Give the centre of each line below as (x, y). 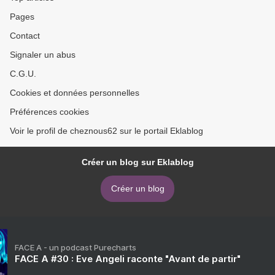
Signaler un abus (43, 55)
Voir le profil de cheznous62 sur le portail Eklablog (107, 131)
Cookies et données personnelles (75, 93)
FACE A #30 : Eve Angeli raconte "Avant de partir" (128, 259)
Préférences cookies (49, 112)
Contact (25, 36)
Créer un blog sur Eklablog (137, 162)
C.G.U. (23, 74)
